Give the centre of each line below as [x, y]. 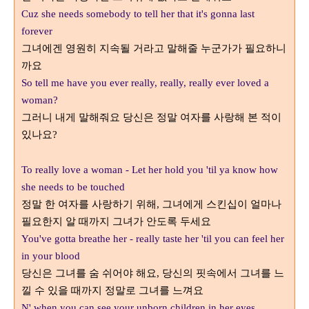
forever [37, 31]
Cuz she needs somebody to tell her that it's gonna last [138, 14]
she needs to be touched [73, 187]
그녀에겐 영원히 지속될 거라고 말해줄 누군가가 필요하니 [154, 48]
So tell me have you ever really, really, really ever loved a [145, 83]
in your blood [51, 256]
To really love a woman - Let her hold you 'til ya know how [150, 170]
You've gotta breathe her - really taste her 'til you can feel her [153, 239]
